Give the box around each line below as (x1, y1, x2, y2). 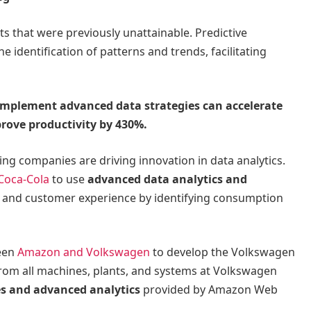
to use (49, 171, 87, 187)
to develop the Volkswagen (150, 244, 295, 260)
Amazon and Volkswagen (17, 244, 150, 260)
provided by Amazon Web (140, 282, 278, 298)
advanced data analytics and (87, 171, 247, 187)
